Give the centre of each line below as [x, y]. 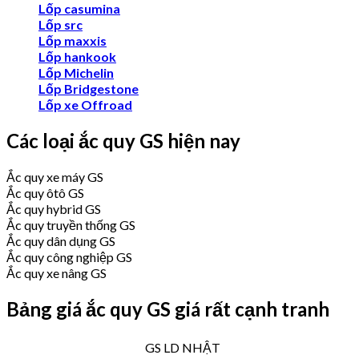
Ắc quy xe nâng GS [56, 273]
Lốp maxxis [73, 41]
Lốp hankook [77, 57]
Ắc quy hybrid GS [54, 209]
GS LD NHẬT [183, 348]
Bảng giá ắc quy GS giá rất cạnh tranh [168, 309]
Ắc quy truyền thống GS [71, 225]
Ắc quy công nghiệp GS [69, 257]
